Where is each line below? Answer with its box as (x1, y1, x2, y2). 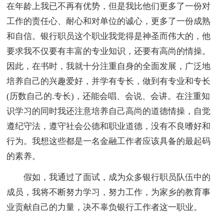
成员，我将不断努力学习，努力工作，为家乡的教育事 (6, 187, 211, 197)
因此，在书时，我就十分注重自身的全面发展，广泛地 (6, 61, 211, 71)
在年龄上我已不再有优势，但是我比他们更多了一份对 (6, 1, 211, 11)
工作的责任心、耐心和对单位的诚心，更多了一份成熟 (6, 16, 211, 26)
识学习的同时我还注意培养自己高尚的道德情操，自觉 (6, 106, 211, 116)
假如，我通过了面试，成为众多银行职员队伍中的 (6, 172, 211, 182)
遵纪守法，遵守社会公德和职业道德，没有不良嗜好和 (6, 121, 211, 131)
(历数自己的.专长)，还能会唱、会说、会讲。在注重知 (6, 91, 210, 101)
